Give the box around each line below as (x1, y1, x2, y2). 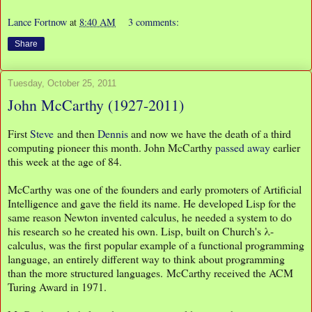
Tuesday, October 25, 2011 (8, 78, 116, 89)
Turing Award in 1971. (8, 279, 107, 295)
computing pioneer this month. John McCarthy (8, 140, 215, 155)
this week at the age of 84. (8, 154, 122, 169)
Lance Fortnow (8, 15, 67, 29)
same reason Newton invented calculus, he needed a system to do (8, 210, 292, 225)
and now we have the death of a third (128, 126, 291, 141)
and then (54, 126, 97, 141)
